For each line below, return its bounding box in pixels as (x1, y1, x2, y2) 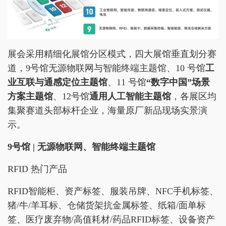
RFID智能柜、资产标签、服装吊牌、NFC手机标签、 (8, 186, 218, 196)
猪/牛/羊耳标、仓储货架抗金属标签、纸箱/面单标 (8, 200, 206, 210)
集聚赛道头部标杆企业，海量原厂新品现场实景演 (8, 105, 207, 116)
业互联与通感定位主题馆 (8, 77, 107, 87)
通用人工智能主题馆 (89, 91, 171, 101)
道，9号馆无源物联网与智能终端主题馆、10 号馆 (8, 63, 205, 73)
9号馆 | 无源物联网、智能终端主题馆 (8, 141, 155, 152)
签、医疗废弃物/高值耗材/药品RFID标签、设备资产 (8, 214, 215, 224)
